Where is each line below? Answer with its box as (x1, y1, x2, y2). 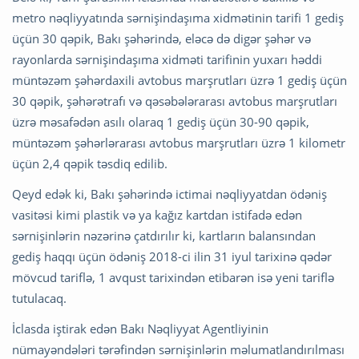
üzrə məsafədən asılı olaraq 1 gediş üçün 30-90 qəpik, (12, 114, 309, 131)
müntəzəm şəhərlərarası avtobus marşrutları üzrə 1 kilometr (12, 135, 345, 151)
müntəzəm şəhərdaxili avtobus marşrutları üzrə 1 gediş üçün (12, 72, 347, 89)
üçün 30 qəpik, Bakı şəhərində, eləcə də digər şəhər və (12, 30, 311, 47)
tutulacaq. (12, 290, 67, 307)
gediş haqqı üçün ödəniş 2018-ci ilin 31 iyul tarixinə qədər (12, 248, 332, 265)
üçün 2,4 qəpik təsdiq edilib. (12, 155, 167, 172)
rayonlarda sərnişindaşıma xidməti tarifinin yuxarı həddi (12, 51, 322, 68)
